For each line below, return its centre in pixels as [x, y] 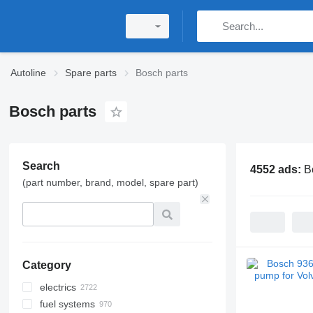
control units [81, 304]
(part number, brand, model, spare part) [110, 182]
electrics [58, 287]
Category [46, 265]
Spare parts [91, 73]
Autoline [28, 73]
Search [41, 166]
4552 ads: [277, 169]
